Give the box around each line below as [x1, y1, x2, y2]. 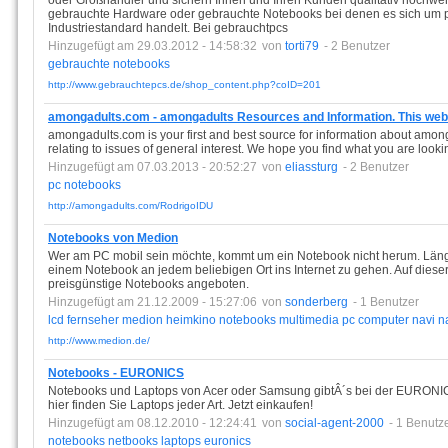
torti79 [285, 39, 319, 53]
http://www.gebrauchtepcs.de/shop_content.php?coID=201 [48, 79, 321, 90]
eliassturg [285, 160, 338, 174]
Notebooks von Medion [48, 231, 178, 245]
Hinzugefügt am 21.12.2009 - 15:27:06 [48, 295, 257, 309]
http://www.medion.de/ [48, 335, 150, 346]
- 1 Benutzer [353, 295, 419, 309]
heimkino [166, 313, 216, 327]
